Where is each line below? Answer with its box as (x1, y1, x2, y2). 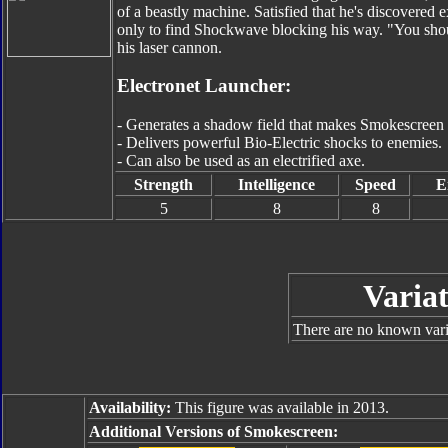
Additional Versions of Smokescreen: (89, 423, 338, 440)
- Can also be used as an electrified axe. (117, 152, 365, 170)
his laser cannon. (117, 38, 222, 56)
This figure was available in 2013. (171, 399, 389, 416)
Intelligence (238, 176, 315, 193)
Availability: (89, 399, 171, 416)
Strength (134, 176, 193, 193)
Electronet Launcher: (117, 75, 291, 97)
